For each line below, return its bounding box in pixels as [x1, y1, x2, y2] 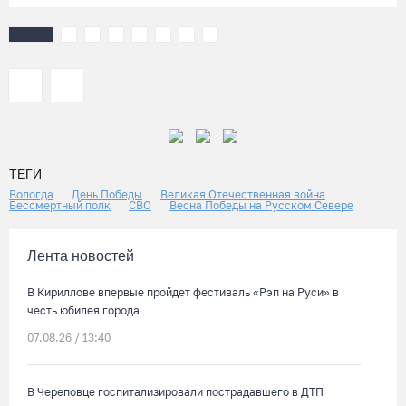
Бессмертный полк [9, 198, 111, 212]
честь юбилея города [27, 304, 140, 317]
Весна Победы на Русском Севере [169, 198, 353, 212]
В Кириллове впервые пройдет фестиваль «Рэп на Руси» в [27, 285, 339, 299]
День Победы [72, 188, 142, 201]
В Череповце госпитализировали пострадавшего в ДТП [27, 385, 324, 399]
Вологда [9, 188, 53, 201]
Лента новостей [27, 248, 134, 264]
